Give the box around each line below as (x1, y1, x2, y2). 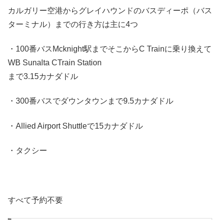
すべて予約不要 (8, 196, 63, 205)
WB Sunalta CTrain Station (8, 58, 102, 67)
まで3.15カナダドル (8, 72, 78, 81)
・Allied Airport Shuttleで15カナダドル (8, 121, 143, 130)
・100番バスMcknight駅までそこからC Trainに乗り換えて (8, 45, 212, 54)
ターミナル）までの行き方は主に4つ (8, 20, 138, 28)
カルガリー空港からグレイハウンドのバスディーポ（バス (8, 6, 212, 15)
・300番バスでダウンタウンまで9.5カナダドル (8, 97, 173, 106)
